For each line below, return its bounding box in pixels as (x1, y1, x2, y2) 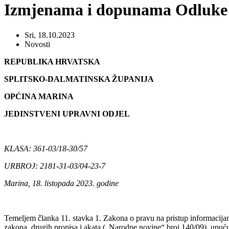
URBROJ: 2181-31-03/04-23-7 (4, 161, 105, 170)
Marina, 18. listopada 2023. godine (4, 178, 119, 188)
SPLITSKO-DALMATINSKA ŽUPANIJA (4, 74, 154, 83)
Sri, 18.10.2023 (25, 30, 75, 39)
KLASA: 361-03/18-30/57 (4, 144, 87, 153)
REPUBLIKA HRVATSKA (4, 57, 100, 66)
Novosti (25, 39, 50, 49)
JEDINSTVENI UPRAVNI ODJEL (4, 109, 130, 118)
